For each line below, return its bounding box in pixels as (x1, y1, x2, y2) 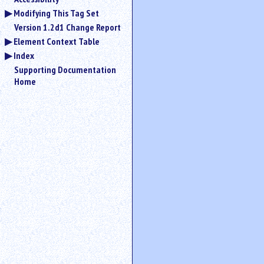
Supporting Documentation (14, 64, 116, 75)
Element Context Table (14, 35, 100, 47)
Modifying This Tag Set (14, 7, 99, 19)
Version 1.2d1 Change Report (14, 21, 121, 33)
